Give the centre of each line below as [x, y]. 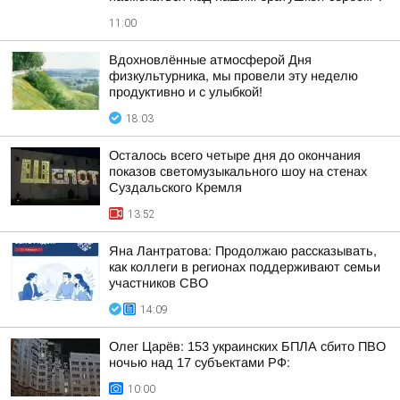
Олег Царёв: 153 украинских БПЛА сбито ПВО [247, 346]
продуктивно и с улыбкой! [186, 92]
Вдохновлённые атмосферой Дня [210, 60]
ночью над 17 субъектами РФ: [200, 362]
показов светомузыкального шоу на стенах [238, 171]
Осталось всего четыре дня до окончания [235, 155]
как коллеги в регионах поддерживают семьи [245, 267]
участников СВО [158, 283]
